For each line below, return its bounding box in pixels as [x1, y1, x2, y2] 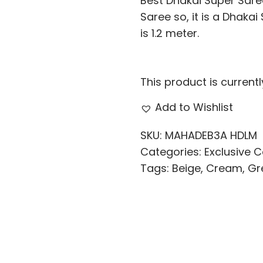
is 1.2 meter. [140, 26, 199, 41]
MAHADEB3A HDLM [165, 128, 257, 143]
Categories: [140, 144, 204, 159]
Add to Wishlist [155, 100, 233, 114]
